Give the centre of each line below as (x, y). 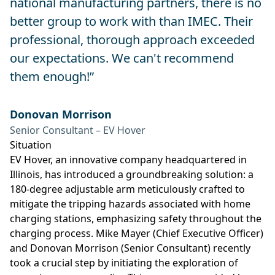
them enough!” (52, 77)
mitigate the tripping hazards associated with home (130, 204)
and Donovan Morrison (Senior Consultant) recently (130, 248)
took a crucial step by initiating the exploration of (124, 263)
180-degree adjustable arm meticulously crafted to (127, 189)
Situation (31, 145)
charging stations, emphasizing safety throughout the (136, 219)
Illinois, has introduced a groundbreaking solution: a (132, 175)
